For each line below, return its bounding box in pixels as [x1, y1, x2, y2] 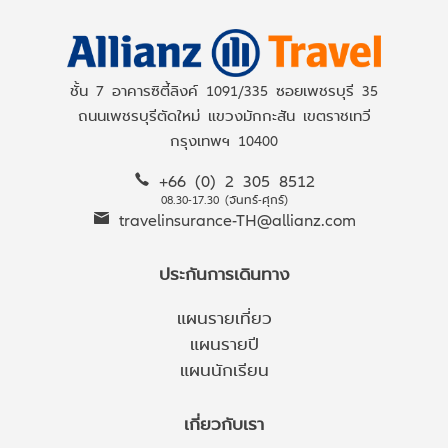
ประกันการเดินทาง [158, 264, 290, 282]
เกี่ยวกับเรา [184, 414, 264, 432]
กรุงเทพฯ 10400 [170, 132, 278, 148]
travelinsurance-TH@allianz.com [118, 210, 356, 228]
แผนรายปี [189, 334, 259, 352]
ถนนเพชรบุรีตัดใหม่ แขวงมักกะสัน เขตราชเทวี [77, 107, 371, 123]
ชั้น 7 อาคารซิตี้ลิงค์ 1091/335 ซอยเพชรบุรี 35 [70, 82, 378, 98]
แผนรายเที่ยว [176, 308, 272, 326]
